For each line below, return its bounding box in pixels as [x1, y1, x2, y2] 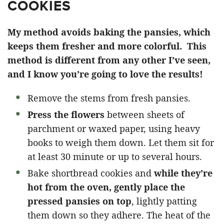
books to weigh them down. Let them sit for [27, 136, 214, 148]
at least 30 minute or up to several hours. [27, 150, 202, 162]
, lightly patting [131, 194, 197, 207]
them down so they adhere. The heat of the [27, 208, 210, 221]
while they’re [154, 166, 212, 179]
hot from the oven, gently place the [27, 180, 185, 193]
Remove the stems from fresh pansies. [27, 91, 190, 104]
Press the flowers [27, 108, 104, 120]
